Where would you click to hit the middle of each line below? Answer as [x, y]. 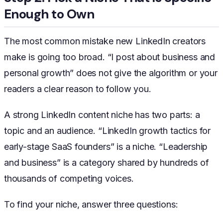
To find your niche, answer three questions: [91, 204]
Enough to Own [49, 14]
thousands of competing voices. [69, 178]
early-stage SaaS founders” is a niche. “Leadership [106, 146]
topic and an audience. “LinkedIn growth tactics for [108, 130]
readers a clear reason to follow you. [78, 89]
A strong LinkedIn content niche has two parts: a [102, 114]
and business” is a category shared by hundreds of [107, 162]
